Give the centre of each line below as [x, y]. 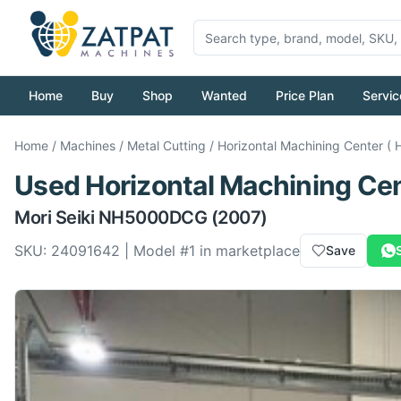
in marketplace [247, 251]
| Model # [154, 251]
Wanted [224, 95]
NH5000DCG [152, 218]
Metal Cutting [166, 145]
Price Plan [305, 95]
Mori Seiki [54, 218]
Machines [88, 145]
